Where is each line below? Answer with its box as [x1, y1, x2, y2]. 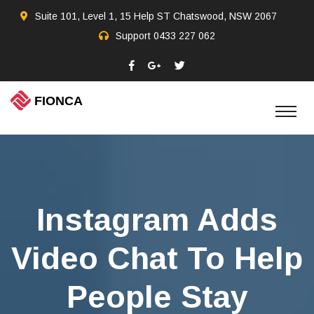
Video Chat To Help [11, 240, 303, 276]
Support [116, 29, 153, 41]
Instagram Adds [36, 202, 278, 238]
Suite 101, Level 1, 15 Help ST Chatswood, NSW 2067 [34, 10, 277, 22]
